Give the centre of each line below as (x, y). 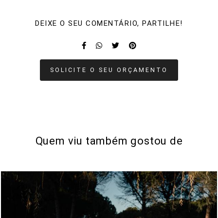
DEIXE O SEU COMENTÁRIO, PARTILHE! (109, 24)
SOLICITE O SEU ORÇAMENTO (109, 70)
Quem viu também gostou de (109, 141)
